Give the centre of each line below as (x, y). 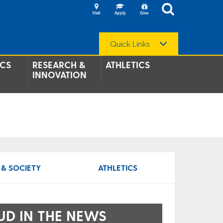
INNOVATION (59, 74)
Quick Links (130, 43)
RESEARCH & (59, 64)
